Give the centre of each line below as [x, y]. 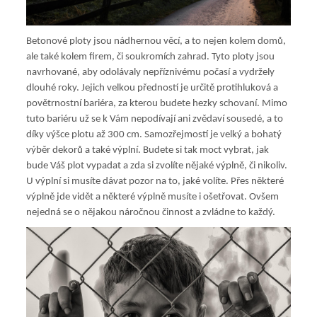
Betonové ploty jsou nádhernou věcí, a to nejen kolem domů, [156, 42]
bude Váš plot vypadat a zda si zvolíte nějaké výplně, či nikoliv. [156, 166]
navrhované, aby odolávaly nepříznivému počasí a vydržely [150, 73]
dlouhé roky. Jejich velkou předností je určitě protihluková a [152, 88]
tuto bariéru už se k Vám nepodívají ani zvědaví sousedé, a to [154, 120]
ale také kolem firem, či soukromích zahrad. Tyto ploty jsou [150, 57]
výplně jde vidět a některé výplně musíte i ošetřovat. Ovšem [152, 197]
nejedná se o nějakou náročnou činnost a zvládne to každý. [150, 213]
